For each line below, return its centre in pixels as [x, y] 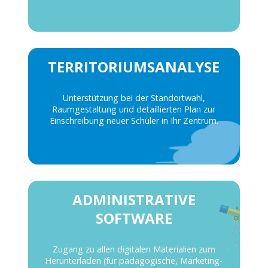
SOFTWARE [134, 218]
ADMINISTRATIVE [134, 199]
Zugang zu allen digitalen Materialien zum [134, 249]
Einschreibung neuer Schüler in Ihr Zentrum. [134, 121]
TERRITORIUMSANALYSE [134, 67]
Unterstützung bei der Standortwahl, [134, 98]
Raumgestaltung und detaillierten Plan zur [134, 109]
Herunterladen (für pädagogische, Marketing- [134, 260]
